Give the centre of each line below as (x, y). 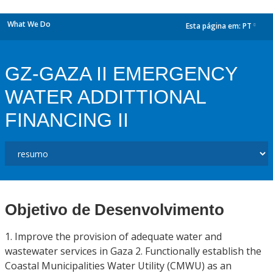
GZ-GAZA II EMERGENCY (121, 74)
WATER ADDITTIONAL (105, 97)
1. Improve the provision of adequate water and (113, 236)
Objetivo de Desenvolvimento (115, 210)
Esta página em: (214, 26)
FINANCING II (67, 120)
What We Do (29, 24)
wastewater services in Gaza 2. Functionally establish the (133, 251)
